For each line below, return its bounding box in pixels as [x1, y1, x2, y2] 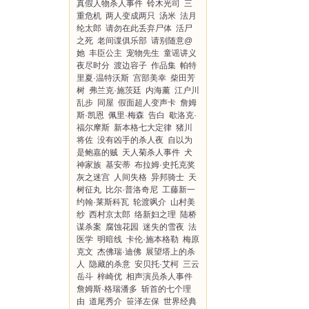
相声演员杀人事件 [126, 272, 192, 281]
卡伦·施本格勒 [126, 235, 179, 244]
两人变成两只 [106, 11, 155, 21]
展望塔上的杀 [146, 247, 195, 257]
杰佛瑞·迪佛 [97, 247, 141, 257]
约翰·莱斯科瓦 [77, 197, 129, 207]
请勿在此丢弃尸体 [106, 23, 172, 33]
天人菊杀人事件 [122, 148, 180, 157]
